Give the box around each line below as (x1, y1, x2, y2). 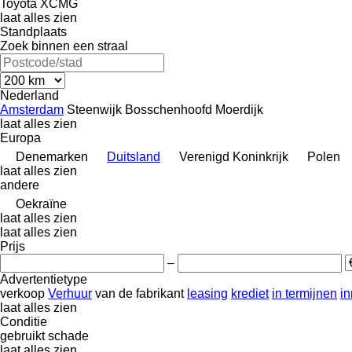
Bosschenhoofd (125, 102, 212, 116)
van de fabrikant (95, 286, 184, 300)
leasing (187, 286, 228, 300)
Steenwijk (67, 102, 122, 116)
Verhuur (48, 286, 92, 300)
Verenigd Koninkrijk (179, 149, 288, 163)
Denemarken (16, 149, 88, 163)
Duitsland (107, 149, 160, 163)
